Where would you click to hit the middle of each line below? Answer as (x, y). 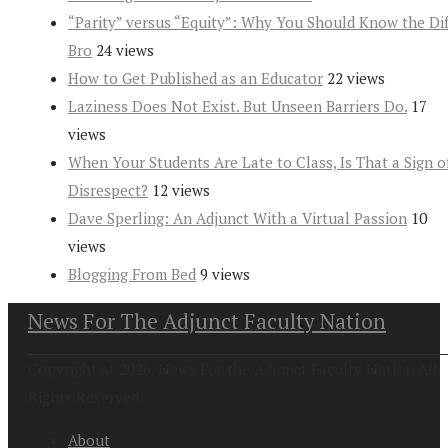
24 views (125, 50)
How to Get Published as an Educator (195, 78)
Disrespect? (108, 190)
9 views (225, 274)
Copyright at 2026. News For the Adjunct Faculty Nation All (233, 369)
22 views (356, 78)
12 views (181, 190)
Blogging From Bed (132, 274)
